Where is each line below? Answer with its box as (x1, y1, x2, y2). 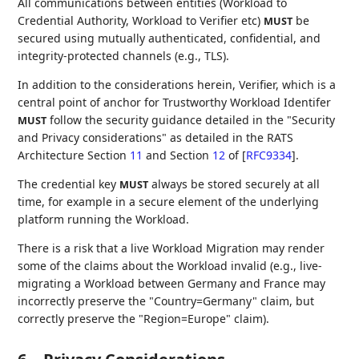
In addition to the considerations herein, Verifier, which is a (18, 77, 337, 93)
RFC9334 (246, 147, 292, 163)
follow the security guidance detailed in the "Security (46, 112, 336, 128)
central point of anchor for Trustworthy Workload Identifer (18, 95, 332, 111)
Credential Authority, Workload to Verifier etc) (18, 13, 264, 29)
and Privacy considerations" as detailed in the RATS (18, 130, 294, 146)
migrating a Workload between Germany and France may (18, 276, 326, 292)
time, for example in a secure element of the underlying (18, 194, 320, 210)
